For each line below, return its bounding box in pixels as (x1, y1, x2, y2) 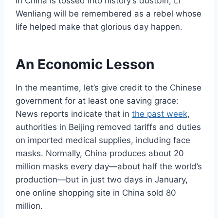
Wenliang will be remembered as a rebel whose (16, 8, 201, 18)
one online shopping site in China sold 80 (16, 187, 176, 198)
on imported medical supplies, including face (16, 135, 190, 145)
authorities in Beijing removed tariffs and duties (16, 122, 201, 132)
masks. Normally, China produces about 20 (16, 148, 184, 158)
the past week (132, 109, 187, 119)
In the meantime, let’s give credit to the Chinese (16, 82, 201, 92)
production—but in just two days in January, (16, 174, 188, 184)
